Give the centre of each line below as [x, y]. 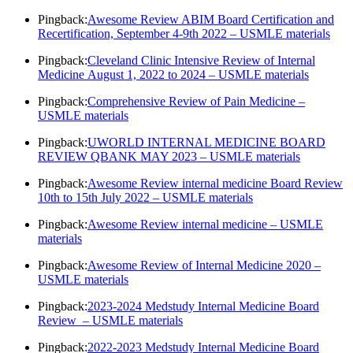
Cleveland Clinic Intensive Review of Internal [201, 61]
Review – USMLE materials [110, 321]
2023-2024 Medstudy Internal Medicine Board [203, 307]
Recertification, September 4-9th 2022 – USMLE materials [184, 34]
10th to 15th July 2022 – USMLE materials [145, 198]
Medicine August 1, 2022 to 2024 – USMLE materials [173, 75]
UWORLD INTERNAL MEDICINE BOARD [206, 143]
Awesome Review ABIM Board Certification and [211, 20]
